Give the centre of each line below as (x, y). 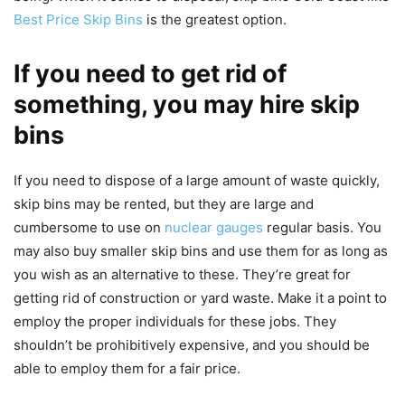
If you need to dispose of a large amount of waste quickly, (197, 181)
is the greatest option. (215, 20)
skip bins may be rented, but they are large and (164, 204)
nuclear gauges (214, 228)
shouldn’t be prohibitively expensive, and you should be (192, 345)
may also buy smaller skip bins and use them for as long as (201, 251)
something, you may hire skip (187, 105)
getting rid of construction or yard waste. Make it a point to (200, 298)
